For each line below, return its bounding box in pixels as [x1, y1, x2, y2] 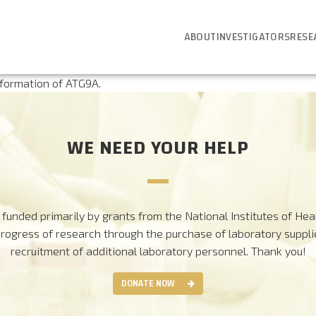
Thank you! [250, 243, 306, 257]
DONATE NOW [121, 274, 176, 292]
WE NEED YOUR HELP [67, 130, 249, 166]
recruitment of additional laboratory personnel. [10, 243, 251, 257]
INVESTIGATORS [216, 27, 291, 47]
